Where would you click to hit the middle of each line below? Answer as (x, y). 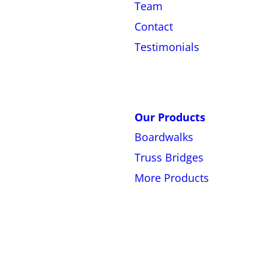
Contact (154, 26)
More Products (172, 177)
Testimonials (167, 47)
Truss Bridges (169, 158)
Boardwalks (164, 137)
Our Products (170, 117)
